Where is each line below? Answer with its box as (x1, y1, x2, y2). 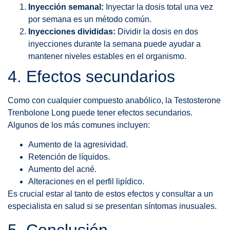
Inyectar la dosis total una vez (104, 2, 213, 11)
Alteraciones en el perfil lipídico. (28, 177, 144, 186)
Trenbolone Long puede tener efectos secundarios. (8, 108, 193, 117)
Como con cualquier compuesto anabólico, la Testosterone (8, 95, 221, 105)
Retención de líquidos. (28, 152, 110, 162)
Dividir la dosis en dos (116, 27, 198, 36)
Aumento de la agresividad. (28, 140, 128, 149)
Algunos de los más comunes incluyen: (8, 120, 150, 129)
